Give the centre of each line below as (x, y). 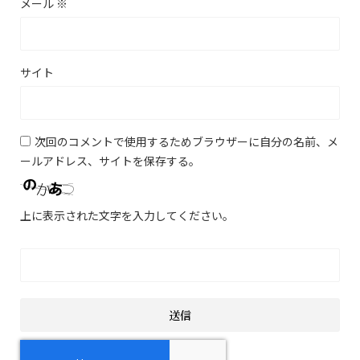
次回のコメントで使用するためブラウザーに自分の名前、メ (186, 141)
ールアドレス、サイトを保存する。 (110, 160)
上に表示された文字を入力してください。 (127, 215)
